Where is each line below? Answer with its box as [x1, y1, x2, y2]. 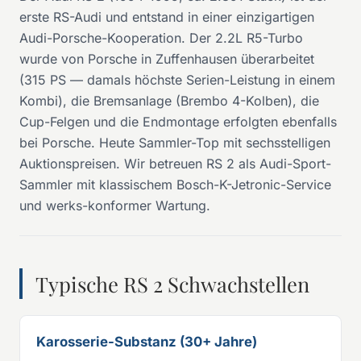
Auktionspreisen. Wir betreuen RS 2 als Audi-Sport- [19, 155, 331, 172]
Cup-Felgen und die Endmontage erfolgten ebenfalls [19, 113, 337, 130]
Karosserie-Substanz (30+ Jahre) [36, 333, 257, 350]
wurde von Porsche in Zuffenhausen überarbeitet [19, 50, 314, 67]
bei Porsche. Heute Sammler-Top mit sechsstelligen [19, 134, 330, 151]
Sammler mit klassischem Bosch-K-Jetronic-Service [19, 176, 331, 193]
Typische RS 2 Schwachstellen [35, 269, 309, 297]
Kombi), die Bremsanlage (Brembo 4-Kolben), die [19, 92, 319, 109]
